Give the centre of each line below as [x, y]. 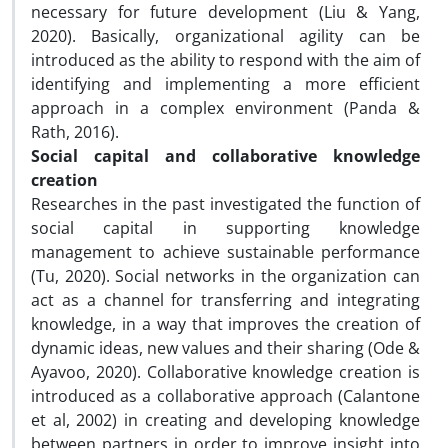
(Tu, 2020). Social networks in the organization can [225, 276]
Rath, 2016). [75, 132]
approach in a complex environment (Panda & [225, 108]
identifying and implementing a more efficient [225, 84]
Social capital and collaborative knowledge [225, 156]
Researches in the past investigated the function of [225, 204]
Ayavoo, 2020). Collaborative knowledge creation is [225, 372]
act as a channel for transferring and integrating [225, 300]
